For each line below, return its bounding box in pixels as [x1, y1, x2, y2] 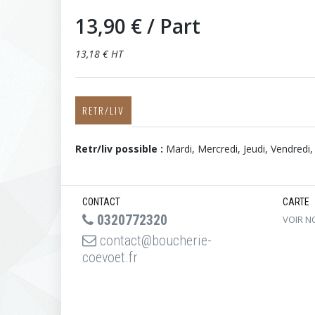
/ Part [147, 13, 200, 39]
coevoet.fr [82, 249, 138, 266]
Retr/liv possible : [75, 142, 166, 155]
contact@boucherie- [96, 232, 212, 249]
